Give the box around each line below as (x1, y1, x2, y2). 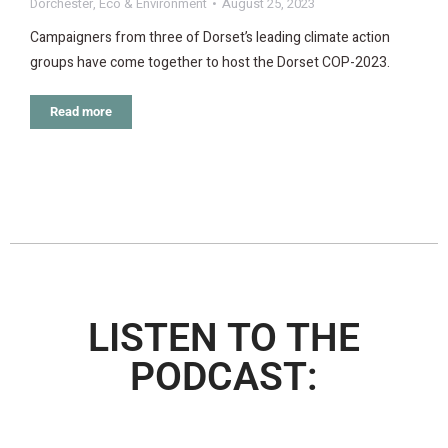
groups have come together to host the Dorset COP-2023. (30, 51, 390, 73)
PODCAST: (130, 353, 318, 400)
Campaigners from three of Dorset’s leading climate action (30, 26, 390, 48)
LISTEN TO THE (88, 314, 360, 361)
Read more (50, 103, 112, 119)
